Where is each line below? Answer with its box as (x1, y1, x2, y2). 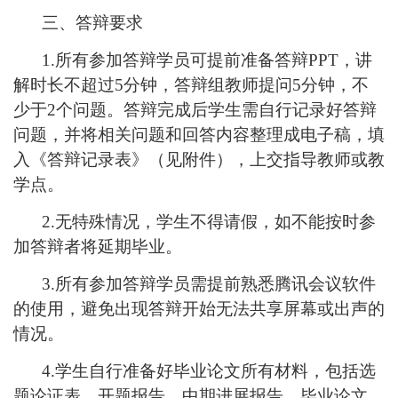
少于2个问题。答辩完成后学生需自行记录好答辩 (13, 100, 377, 120)
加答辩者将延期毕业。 (13, 237, 182, 257)
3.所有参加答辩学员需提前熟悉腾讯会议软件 (42, 275, 376, 294)
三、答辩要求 (42, 13, 143, 33)
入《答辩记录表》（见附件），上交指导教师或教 (13, 150, 385, 170)
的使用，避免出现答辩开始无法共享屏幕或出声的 (13, 299, 385, 319)
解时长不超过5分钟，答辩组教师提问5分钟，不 (13, 76, 369, 95)
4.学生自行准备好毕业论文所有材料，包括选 (42, 362, 376, 381)
